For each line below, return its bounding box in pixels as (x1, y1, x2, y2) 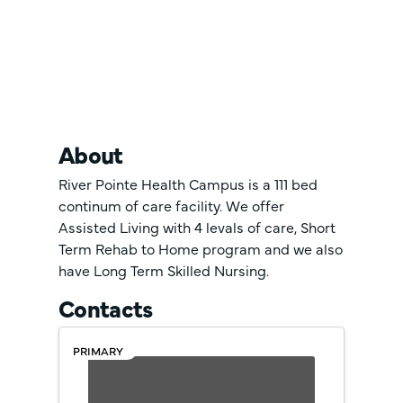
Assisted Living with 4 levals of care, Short (58, 216, 336, 237)
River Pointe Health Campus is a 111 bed (58, 173, 318, 193)
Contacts (58, 291, 153, 324)
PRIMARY (73, 342, 123, 358)
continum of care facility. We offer (58, 194, 284, 215)
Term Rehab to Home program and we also (58, 237, 343, 258)
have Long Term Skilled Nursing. (58, 259, 269, 280)
